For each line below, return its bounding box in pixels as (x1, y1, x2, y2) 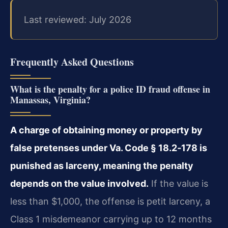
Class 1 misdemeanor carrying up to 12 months (10, 214, 212, 224)
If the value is (149, 178, 208, 189)
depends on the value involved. (10, 178, 149, 189)
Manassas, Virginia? (10, 93, 91, 106)
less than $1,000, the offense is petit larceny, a (10, 196, 210, 207)
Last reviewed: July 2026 (24, 14, 131, 25)
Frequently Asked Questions (10, 54, 134, 69)
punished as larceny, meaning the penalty (10, 160, 193, 171)
